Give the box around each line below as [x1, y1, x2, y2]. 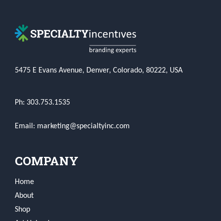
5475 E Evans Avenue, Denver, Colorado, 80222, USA [15, 67, 183, 75]
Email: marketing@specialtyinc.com [15, 122, 130, 131]
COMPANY [15, 153, 78, 169]
